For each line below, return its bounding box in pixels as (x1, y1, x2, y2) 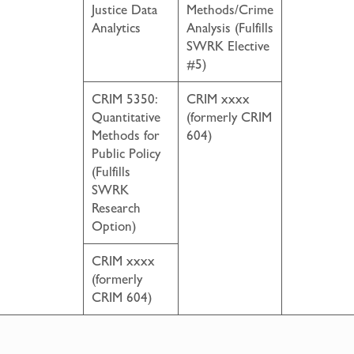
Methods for (92, 127, 160, 144)
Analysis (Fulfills (186, 20, 273, 36)
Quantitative (92, 109, 160, 126)
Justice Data (92, 2, 157, 18)
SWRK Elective (186, 38, 269, 55)
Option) (92, 218, 136, 235)
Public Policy (92, 145, 160, 162)
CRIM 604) (92, 289, 152, 306)
